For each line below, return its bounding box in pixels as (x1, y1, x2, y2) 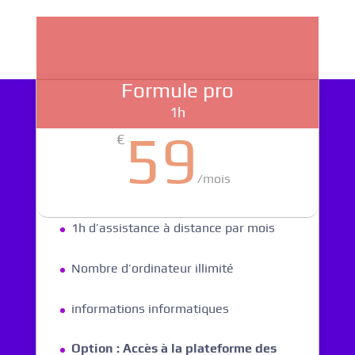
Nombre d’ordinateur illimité (71, 260, 234, 276)
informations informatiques (71, 300, 229, 316)
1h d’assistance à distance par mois (71, 220, 275, 236)
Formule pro (120, 78, 234, 103)
